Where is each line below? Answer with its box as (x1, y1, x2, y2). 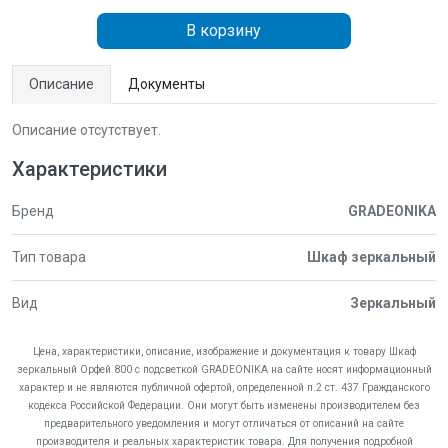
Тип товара (12, 249, 86, 265)
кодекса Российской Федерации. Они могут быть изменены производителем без (28, 400, 420, 411)
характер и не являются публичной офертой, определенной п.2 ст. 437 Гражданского (18, 382, 430, 393)
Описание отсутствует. (12, 122, 161, 138)
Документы (128, 76, 205, 92)
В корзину (186, 21, 262, 40)
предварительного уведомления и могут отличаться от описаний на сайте (44, 418, 404, 429)
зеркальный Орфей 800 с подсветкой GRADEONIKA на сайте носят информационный (16, 364, 432, 375)
